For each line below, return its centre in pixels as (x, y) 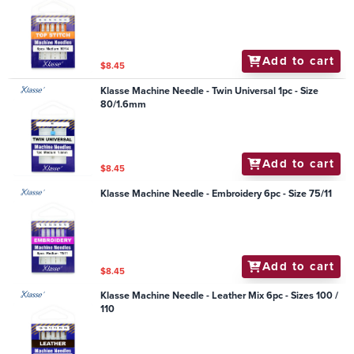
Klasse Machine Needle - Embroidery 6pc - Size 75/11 (217, 193)
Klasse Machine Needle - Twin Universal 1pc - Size (210, 91)
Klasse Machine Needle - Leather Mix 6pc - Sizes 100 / (220, 296)
